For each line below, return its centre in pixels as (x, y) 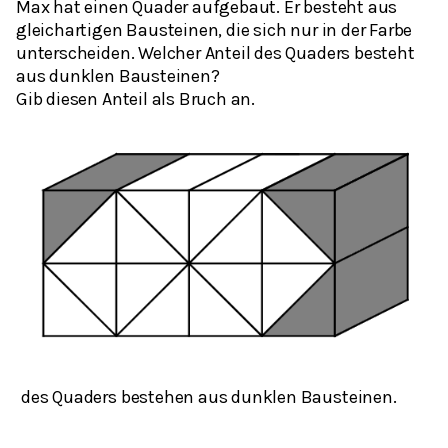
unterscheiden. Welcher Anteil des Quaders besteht (215, 53)
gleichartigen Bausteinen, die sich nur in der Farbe (214, 30)
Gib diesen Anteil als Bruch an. (136, 99)
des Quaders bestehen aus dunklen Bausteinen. (209, 396)
